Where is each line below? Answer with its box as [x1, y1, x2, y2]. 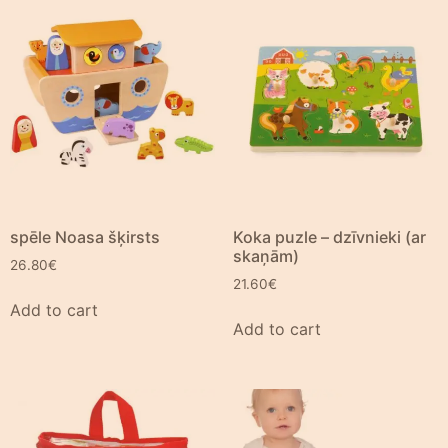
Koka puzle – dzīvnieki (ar [232, 227, 426, 247]
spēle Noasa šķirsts [10, 227, 160, 247]
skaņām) [232, 246, 299, 266]
